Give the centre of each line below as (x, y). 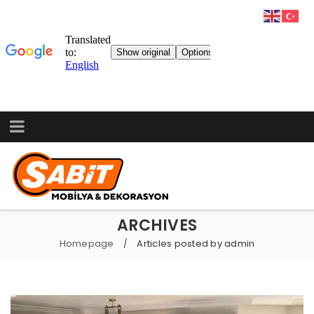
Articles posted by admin (196, 244)
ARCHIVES (157, 225)
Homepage (87, 244)
